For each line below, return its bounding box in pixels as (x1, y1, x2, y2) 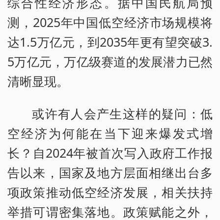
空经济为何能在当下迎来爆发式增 (7, 125, 213, 142)
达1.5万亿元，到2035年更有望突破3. (7, 33, 213, 51)
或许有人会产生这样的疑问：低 (32, 105, 213, 122)
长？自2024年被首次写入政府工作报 (7, 144, 213, 162)
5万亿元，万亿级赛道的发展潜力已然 (7, 53, 213, 70)
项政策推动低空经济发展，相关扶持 (7, 184, 213, 201)
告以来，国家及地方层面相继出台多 (7, 164, 213, 181)
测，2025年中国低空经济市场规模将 (7, 14, 213, 31)
